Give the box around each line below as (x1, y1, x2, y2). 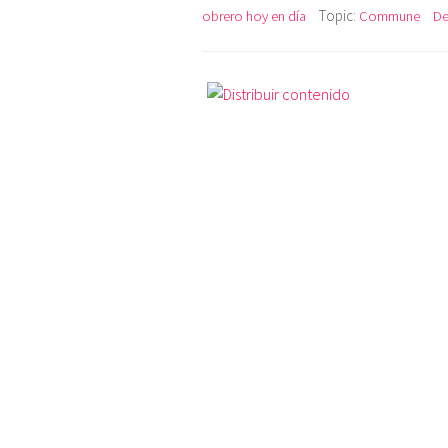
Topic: (319, 5, 359, 25)
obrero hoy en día (202, 6, 306, 25)
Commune (359, 6, 420, 25)
